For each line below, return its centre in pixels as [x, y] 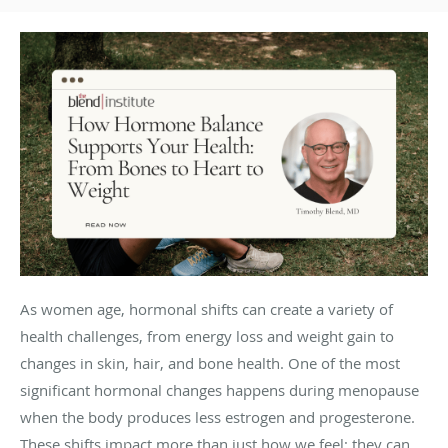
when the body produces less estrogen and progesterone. [217, 417]
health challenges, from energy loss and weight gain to [207, 336]
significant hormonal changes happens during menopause [219, 390]
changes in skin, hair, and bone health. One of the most [210, 363]
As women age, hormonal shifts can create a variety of [206, 309]
